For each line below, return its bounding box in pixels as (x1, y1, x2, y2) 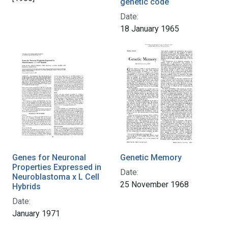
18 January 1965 (120, 24, 179, 34)
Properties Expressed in (12, 162, 101, 173)
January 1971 (12, 209, 60, 219)
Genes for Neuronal (12, 153, 86, 163)
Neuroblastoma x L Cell (12, 172, 99, 182)
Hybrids (12, 182, 41, 192)
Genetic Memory (120, 153, 182, 163)
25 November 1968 (120, 180, 189, 190)
